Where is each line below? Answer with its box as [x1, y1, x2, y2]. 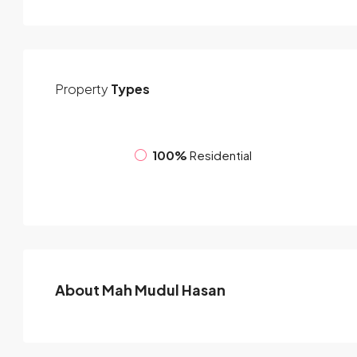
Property [55, 80, 108, 98]
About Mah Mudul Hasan [55, 280, 226, 300]
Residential [190, 147, 252, 163]
